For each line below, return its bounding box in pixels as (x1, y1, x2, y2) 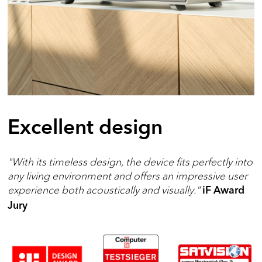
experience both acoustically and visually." (8, 182, 203, 197)
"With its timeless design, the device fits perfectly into (8, 154, 253, 169)
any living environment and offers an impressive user (8, 168, 248, 183)
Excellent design (8, 118, 163, 139)
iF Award (202, 185, 245, 196)
